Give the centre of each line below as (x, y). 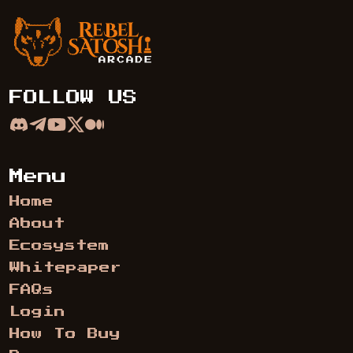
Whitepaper (65, 268)
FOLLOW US (73, 98)
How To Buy (65, 334)
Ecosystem (59, 246)
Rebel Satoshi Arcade (130, 50)
